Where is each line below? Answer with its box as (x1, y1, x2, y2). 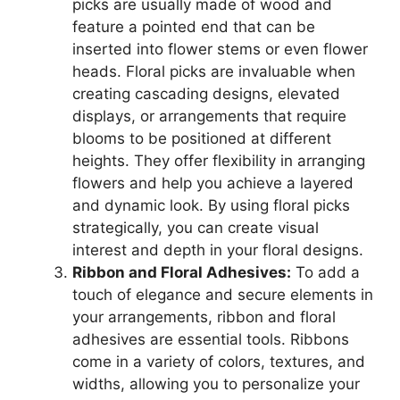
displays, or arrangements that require (72, 107, 346, 126)
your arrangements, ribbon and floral (72, 308, 336, 327)
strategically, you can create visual (72, 219, 319, 237)
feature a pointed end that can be (72, 18, 315, 37)
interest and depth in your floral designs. (72, 241, 363, 260)
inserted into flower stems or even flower (72, 40, 368, 59)
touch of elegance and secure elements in (72, 286, 373, 304)
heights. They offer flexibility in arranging (72, 152, 365, 171)
